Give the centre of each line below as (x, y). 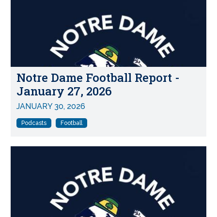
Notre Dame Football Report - (98, 78)
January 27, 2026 (64, 91)
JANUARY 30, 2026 (51, 106)
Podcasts (34, 123)
